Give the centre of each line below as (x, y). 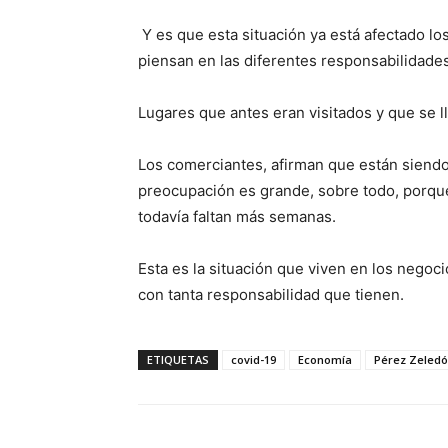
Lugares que (184, 112)
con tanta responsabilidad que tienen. (273, 294)
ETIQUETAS (178, 359)
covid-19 (253, 359)
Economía (325, 359)
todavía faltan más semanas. (239, 216)
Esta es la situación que (223, 268)
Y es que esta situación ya (236, 34)
